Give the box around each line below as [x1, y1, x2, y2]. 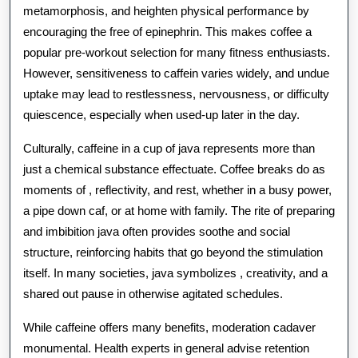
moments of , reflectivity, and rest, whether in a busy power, [23, 183, 332, 197]
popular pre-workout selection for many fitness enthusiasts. [23, 46, 330, 59]
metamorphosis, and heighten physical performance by [23, 4, 309, 18]
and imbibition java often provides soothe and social [23, 225, 290, 238]
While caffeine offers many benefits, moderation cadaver [23, 320, 316, 334]
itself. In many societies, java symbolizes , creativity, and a [23, 266, 328, 280]
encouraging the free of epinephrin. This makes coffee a [23, 25, 312, 38]
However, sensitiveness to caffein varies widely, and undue [23, 66, 329, 80]
